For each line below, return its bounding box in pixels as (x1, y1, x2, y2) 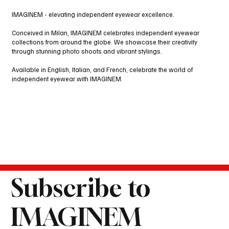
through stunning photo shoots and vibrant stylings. (11, 47, 162, 56)
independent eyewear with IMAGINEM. (11, 75, 123, 83)
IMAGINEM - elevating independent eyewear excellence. (11, 10, 174, 19)
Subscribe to (10, 172, 151, 202)
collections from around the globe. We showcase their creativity (11, 38, 197, 47)
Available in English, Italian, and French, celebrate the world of (11, 65, 193, 74)
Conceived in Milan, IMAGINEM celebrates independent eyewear (11, 29, 199, 37)
